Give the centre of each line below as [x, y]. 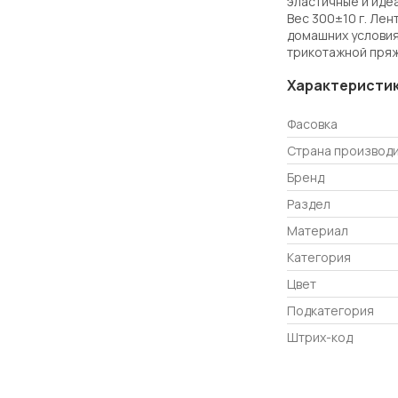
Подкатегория [330, 310]
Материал [318, 230]
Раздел [309, 203]
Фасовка [312, 123]
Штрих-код [320, 337]
